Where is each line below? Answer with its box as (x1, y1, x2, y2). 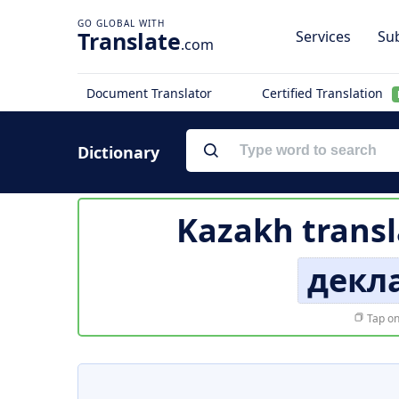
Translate (77, 26, 181, 56)
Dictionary (77, 142, 159, 163)
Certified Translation (261, 85, 387, 102)
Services (296, 27, 351, 46)
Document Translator (86, 85, 212, 102)
